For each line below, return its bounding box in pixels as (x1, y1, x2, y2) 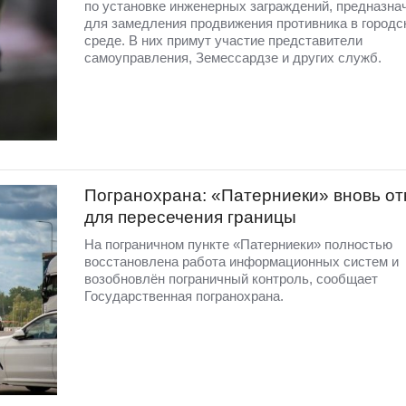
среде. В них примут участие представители (83, 33, 362, 49)
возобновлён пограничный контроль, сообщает (83, 270, 378, 286)
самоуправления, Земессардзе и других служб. (83, 50, 382, 66)
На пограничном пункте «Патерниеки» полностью (83, 236, 392, 252)
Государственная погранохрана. (83, 287, 284, 304)
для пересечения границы (83, 207, 296, 227)
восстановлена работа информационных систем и (83, 253, 399, 269)
